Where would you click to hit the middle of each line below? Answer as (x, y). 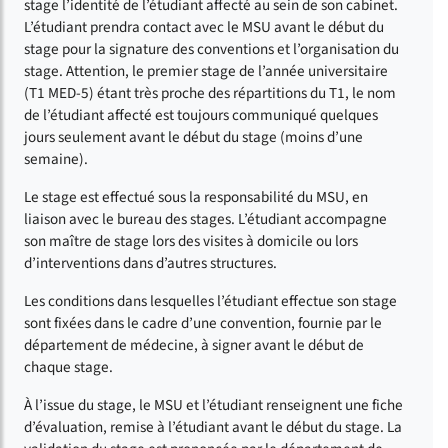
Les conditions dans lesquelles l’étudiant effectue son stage (210, 300)
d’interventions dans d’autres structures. (150, 262)
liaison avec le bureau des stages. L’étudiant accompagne (205, 218)
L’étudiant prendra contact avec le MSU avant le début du (204, 26)
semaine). (56, 158)
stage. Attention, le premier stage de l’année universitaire (206, 70)
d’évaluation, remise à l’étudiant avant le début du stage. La (213, 426)
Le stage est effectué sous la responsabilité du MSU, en (196, 196)
